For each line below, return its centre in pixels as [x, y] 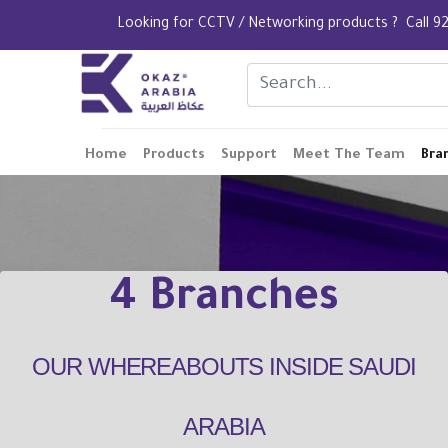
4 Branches [224, 301]
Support [249, 155]
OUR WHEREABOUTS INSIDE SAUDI [224, 366]
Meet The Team [349, 155]
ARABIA [224, 426]
